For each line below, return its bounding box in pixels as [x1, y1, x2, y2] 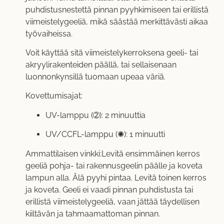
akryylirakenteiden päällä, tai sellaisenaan [25, 59, 176, 69]
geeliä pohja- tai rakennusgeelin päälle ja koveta [25, 160, 202, 170]
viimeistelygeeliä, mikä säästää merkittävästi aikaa [25, 16, 208, 26]
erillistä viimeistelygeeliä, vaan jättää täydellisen [25, 196, 199, 206]
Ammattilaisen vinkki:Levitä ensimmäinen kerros [25, 148, 200, 158]
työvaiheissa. [25, 28, 72, 38]
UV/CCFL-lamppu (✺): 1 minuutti [45, 129, 165, 139]
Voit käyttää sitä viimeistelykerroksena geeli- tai [25, 47, 198, 57]
